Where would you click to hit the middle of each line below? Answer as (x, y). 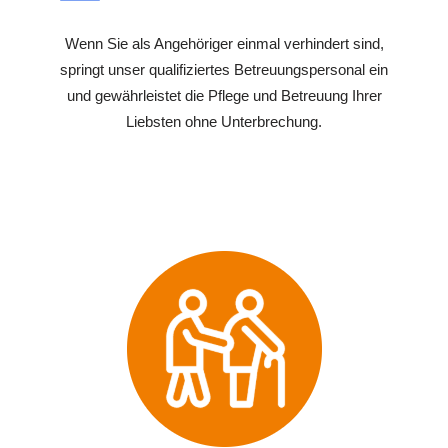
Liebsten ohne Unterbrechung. (224, 121)
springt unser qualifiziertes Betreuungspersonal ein (224, 69)
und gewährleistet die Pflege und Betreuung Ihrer (224, 95)
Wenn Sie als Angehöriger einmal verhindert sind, (224, 43)
